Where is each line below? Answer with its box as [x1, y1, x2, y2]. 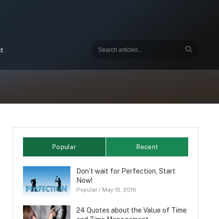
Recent [136, 143, 158, 151]
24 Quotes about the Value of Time [76, 206, 187, 215]
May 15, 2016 [102, 187, 136, 193]
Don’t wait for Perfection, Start [76, 167, 175, 175]
